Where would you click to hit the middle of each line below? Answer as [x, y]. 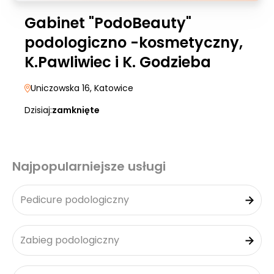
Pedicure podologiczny [75, 200]
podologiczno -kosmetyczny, [134, 43]
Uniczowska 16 [60, 88]
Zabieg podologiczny [70, 240]
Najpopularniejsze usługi [89, 166]
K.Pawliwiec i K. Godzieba [118, 62]
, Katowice [112, 88]
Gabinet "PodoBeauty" [108, 23]
